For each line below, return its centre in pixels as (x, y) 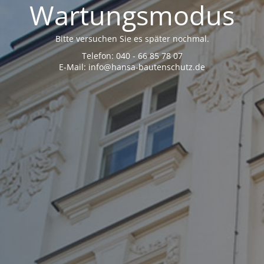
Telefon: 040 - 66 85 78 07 (132, 56)
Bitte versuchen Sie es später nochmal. (132, 39)
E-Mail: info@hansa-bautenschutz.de (132, 67)
